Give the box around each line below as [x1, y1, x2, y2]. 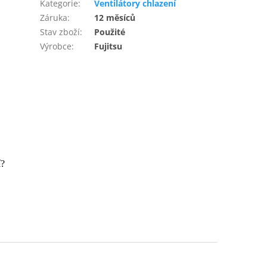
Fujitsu [94, 41, 123, 52]
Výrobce [40, 41, 72, 52]
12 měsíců [94, 12, 136, 24]
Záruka [40, 12, 68, 24]
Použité [94, 26, 126, 38]
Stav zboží [40, 26, 80, 38]
